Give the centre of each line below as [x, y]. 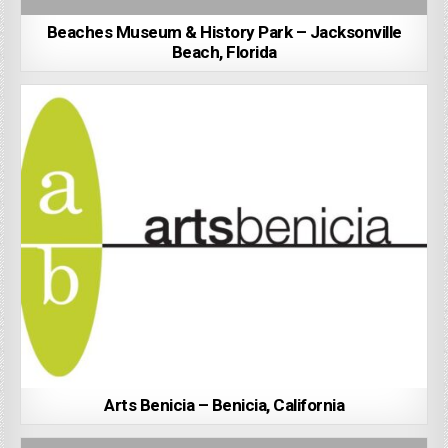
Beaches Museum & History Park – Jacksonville [224, 32]
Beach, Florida [224, 52]
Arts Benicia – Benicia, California [224, 406]
